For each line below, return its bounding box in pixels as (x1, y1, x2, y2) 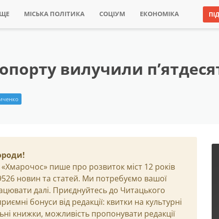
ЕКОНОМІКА (139, 10, 179, 18)
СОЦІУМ (99, 10, 125, 18)
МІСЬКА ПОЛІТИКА (23, 10, 85, 18)
